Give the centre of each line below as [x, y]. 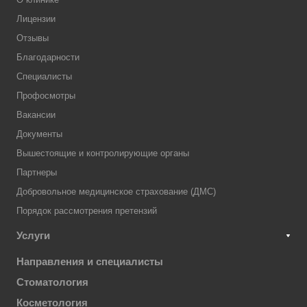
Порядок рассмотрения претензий [87, 211]
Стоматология [52, 282]
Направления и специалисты [90, 262]
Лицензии [36, 19]
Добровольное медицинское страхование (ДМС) [116, 192]
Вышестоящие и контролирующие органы [103, 153]
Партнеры [37, 173]
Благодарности [48, 58]
